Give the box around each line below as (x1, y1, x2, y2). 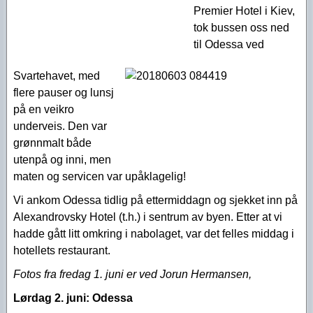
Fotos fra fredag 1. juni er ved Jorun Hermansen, (13, 268, 252, 280)
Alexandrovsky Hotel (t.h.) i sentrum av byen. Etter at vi (13, 211, 282, 223)
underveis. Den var (13, 120, 107, 132)
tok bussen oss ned (194, 22, 289, 34)
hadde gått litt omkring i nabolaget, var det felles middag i (13, 228, 294, 240)
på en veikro (13, 103, 74, 115)
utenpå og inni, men (13, 154, 111, 166)
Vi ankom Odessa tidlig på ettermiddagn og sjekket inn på (13, 194, 298, 206)
